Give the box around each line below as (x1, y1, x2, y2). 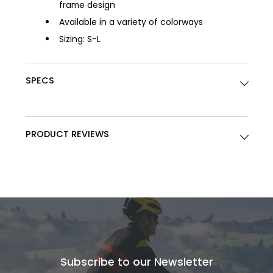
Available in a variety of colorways (59, 16, 204, 29)
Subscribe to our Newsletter (60, 255, 213, 270)
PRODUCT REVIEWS (26, 128, 110, 141)
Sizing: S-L (59, 33, 101, 46)
